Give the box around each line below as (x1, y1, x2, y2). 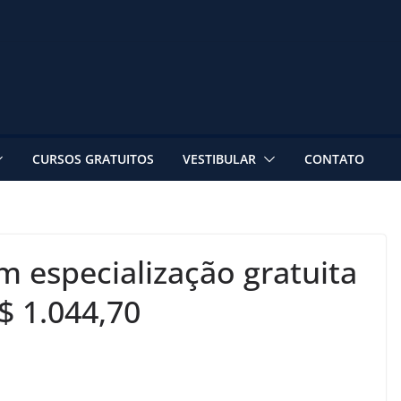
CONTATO (304, 149, 364, 167)
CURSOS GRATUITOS (32, 149, 154, 167)
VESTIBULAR (183, 149, 256, 167)
